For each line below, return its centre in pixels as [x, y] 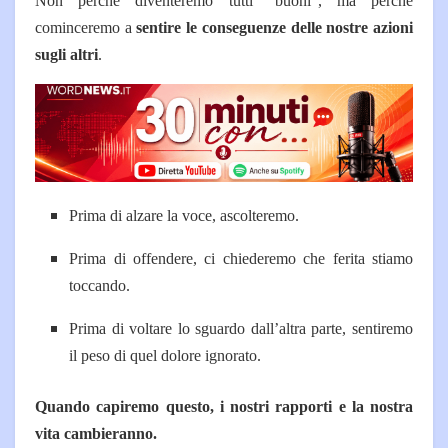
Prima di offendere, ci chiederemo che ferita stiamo [241, 258]
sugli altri [66, 54]
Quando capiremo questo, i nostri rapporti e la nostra [224, 406]
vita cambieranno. [96, 433]
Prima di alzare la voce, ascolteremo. [184, 215]
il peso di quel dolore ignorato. [165, 355]
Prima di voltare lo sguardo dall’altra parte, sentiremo [241, 328]
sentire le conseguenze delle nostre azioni [275, 27]
